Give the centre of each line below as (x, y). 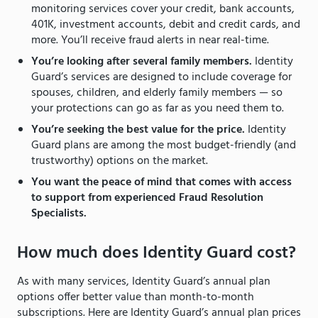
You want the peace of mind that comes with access (161, 183)
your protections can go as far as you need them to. (158, 109)
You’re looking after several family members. (142, 62)
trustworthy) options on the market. (121, 161)
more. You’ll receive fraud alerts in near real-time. (150, 41)
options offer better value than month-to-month (136, 298)
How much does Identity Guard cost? (157, 254)
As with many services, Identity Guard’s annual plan (144, 282)
